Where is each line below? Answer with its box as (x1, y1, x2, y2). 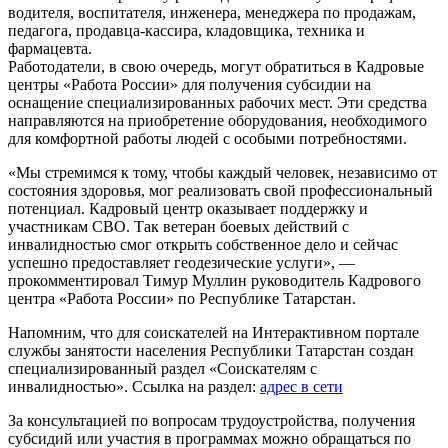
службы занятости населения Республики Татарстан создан (8, 341, 414, 359)
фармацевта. (8, 39, 92, 57)
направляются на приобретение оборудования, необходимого (8, 111, 427, 129)
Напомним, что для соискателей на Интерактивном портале (8, 323, 419, 341)
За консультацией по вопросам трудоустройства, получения (8, 411, 415, 429)
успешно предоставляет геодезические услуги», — (8, 253, 355, 271)
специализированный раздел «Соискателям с (8, 359, 317, 377)
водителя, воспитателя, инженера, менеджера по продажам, (8, 3, 416, 21)
